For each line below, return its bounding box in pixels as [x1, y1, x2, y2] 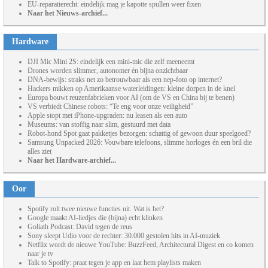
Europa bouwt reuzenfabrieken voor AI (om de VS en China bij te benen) [28, 93, 234, 102]
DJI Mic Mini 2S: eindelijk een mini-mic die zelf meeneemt [28, 57, 194, 66]
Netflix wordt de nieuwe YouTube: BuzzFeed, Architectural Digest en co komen [28, 240, 254, 249]
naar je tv [28, 249, 53, 258]
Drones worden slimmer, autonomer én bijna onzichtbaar [28, 66, 188, 75]
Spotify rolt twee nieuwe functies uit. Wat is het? [28, 205, 164, 214]
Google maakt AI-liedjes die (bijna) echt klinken [28, 214, 163, 223]
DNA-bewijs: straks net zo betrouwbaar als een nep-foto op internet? [28, 75, 222, 84]
